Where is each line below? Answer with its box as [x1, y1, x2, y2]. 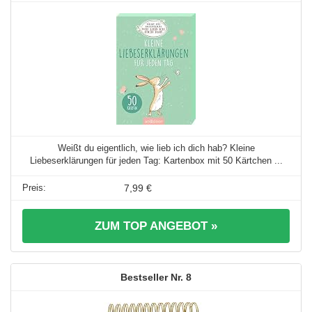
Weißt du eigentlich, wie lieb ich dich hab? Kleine [57, 143, 255, 154]
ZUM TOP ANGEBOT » [95, 219, 217, 233]
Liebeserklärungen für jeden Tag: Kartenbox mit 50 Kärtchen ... [29, 155, 283, 166]
